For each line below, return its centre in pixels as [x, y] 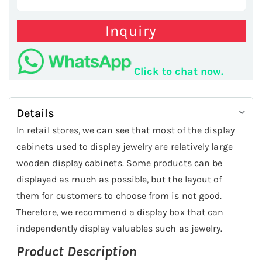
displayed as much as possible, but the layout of [119, 180]
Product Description [77, 252]
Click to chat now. [178, 72]
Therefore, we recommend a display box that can [120, 212]
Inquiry [131, 30]
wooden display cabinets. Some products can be [120, 163]
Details [35, 113]
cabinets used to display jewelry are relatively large [125, 147]
